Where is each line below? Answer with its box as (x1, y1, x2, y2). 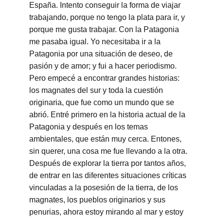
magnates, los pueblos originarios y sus (29, 196, 167, 204)
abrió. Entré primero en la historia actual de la (29, 110, 187, 119)
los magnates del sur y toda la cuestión (29, 86, 165, 94)
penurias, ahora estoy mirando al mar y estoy (29, 208, 185, 216)
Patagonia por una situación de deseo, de (29, 50, 175, 58)
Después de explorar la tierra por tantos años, (29, 159, 188, 167)
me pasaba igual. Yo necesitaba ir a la (29, 37, 163, 46)
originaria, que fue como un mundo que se (29, 98, 176, 107)
